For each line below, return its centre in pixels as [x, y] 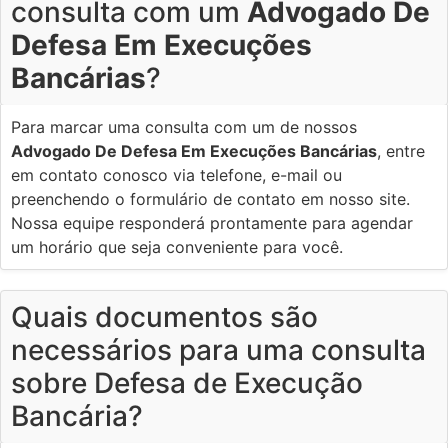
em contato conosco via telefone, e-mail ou [176, 174]
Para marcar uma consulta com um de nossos [184, 126]
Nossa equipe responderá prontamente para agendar [212, 222]
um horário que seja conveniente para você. [177, 246]
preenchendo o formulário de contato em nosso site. [210, 198]
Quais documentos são [164, 316]
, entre [401, 150]
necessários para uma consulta [218, 349]
